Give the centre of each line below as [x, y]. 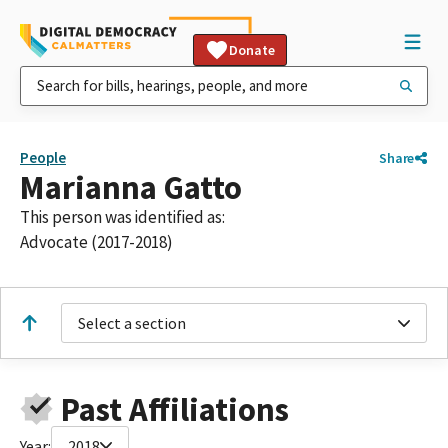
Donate [252, 50]
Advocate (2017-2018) [96, 242]
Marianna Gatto [131, 187]
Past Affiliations [174, 409]
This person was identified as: [122, 217]
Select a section [132, 323]
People [43, 157]
